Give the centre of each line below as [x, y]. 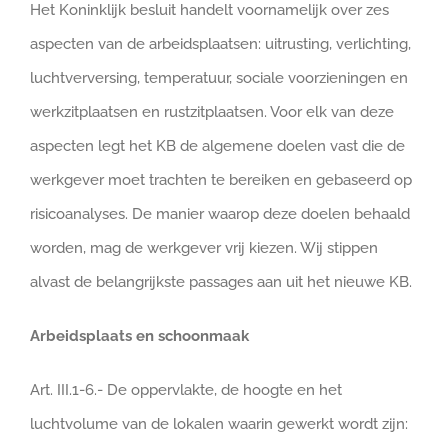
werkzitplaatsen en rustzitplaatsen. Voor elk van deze [212, 112]
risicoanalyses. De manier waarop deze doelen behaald [220, 214]
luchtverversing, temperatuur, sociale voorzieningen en [219, 78]
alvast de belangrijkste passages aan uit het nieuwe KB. [221, 282]
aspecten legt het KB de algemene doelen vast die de [217, 146]
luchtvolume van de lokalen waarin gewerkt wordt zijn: [219, 424]
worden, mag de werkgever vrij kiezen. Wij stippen [204, 248]
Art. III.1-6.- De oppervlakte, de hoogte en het [186, 390]
